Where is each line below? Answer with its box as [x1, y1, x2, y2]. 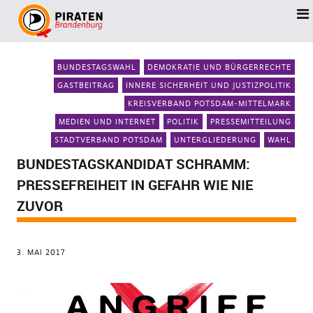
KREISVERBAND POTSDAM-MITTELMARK [128, 99, 292, 108]
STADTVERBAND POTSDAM [54, 135, 163, 145]
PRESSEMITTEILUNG [210, 117, 292, 126]
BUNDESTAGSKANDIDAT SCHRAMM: [16, 154, 250, 173]
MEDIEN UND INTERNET [59, 117, 156, 126]
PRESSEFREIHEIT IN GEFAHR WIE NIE [16, 175, 253, 194]
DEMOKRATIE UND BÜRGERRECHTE [147, 62, 292, 72]
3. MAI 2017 [16, 247, 66, 257]
